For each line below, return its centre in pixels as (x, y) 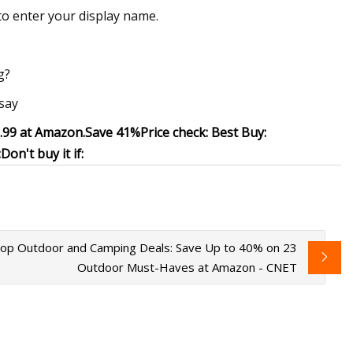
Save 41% (113, 133)
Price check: (176, 133)
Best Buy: (239, 133)
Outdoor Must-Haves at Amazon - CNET (188, 267)
